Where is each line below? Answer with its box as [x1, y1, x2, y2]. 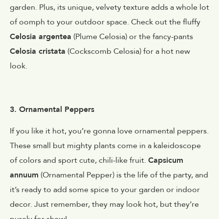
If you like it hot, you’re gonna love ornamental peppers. [10, 126, 209, 137]
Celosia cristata [10, 46, 66, 57]
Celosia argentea [10, 31, 71, 43]
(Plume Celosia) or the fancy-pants [71, 31, 193, 43]
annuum [10, 170, 39, 181]
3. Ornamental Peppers [10, 104, 94, 115]
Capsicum [148, 155, 183, 166]
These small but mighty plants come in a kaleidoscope [10, 140, 201, 152]
